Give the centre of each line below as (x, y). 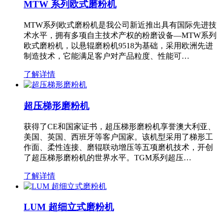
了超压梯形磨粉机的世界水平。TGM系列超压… (108, 157)
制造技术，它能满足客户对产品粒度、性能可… (107, 56)
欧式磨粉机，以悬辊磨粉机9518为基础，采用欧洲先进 (118, 46)
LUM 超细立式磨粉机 (69, 207)
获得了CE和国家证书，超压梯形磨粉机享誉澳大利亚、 (120, 126)
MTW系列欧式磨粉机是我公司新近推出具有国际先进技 (120, 25)
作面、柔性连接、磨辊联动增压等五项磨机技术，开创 (118, 147)
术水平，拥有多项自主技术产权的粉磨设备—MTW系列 (120, 36)
